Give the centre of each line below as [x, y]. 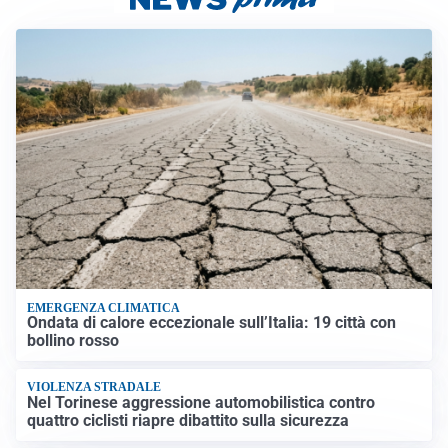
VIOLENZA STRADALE [94, 387]
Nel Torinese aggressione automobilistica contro [201, 402]
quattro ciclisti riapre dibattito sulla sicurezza [188, 420]
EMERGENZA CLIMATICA [104, 307]
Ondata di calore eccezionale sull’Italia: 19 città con [212, 323]
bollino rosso [73, 341]
